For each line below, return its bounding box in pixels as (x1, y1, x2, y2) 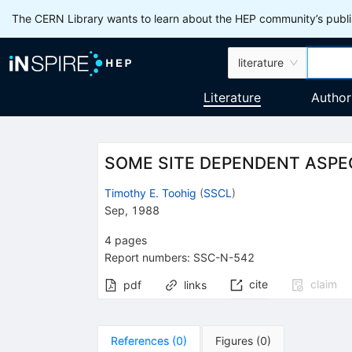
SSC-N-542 (192, 250, 255, 264)
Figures (214, 333, 253, 347)
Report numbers (104, 250, 187, 264)
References (110, 333, 169, 347)
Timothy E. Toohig (104, 185, 196, 200)
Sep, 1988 (104, 203, 159, 217)
